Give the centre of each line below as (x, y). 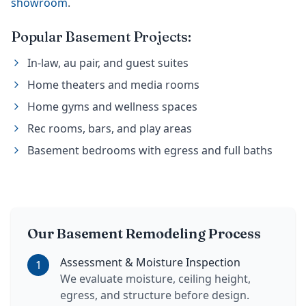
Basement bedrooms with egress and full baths (150, 151)
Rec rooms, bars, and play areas (110, 129)
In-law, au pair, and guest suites (108, 63)
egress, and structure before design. (155, 295)
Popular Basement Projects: (101, 37)
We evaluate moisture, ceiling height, (155, 279)
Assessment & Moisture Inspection (150, 263)
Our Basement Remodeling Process (144, 234)
